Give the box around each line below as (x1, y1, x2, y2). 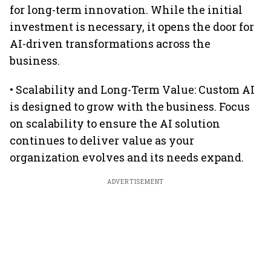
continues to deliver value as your (10, 133, 194, 148)
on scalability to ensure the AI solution (10, 116, 220, 131)
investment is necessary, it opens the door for (10, 19, 254, 34)
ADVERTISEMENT (106, 178, 165, 186)
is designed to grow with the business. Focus (10, 99, 250, 114)
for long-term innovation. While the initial (10, 2, 243, 17)
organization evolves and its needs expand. (10, 150, 244, 165)
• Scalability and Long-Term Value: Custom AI (10, 82, 255, 97)
